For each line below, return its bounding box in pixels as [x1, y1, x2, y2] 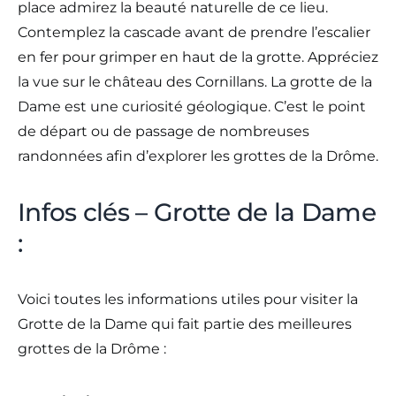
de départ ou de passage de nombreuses [18, 122, 309, 140]
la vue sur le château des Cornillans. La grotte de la [18, 72, 372, 90]
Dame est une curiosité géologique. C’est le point [18, 97, 366, 115]
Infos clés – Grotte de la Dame [18, 196, 376, 227]
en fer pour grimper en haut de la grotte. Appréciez [18, 48, 378, 65]
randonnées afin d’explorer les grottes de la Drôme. [18, 147, 378, 164]
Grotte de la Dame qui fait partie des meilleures [18, 315, 352, 332]
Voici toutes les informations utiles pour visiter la [18, 290, 358, 308]
